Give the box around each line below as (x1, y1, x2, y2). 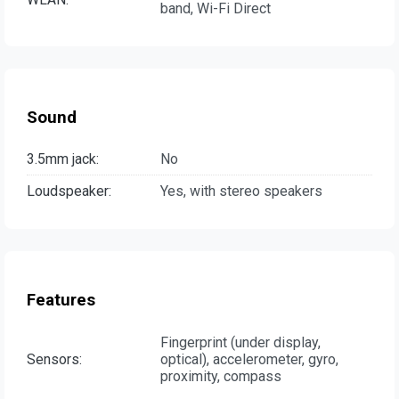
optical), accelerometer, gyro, (160, 350, 338, 368)
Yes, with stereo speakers (160, 183, 322, 200)
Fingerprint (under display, (160, 333, 321, 351)
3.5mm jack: (27, 151, 99, 168)
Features (27, 290, 95, 311)
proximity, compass (160, 367, 281, 385)
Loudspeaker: (27, 183, 111, 200)
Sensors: (27, 350, 82, 368)
